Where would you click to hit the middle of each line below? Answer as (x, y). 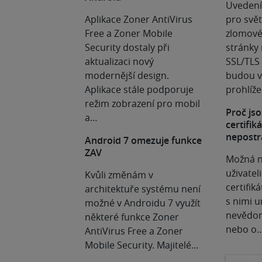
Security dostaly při (127, 47)
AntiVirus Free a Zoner (134, 231)
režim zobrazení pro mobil (142, 104)
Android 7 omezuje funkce (143, 140)
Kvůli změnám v (119, 175)
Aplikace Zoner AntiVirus (139, 19)
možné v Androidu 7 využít (143, 203)
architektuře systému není (143, 189)
